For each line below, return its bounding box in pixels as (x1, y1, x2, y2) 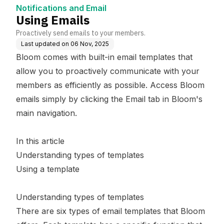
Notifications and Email (16, 3, 106, 13)
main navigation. (16, 108, 77, 118)
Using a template (16, 164, 79, 174)
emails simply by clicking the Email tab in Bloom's (16, 94, 202, 104)
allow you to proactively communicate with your (16, 66, 199, 76)
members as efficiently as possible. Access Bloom (16, 80, 204, 90)
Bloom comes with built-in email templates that (16, 52, 192, 62)
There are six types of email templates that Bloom (16, 206, 205, 216)
